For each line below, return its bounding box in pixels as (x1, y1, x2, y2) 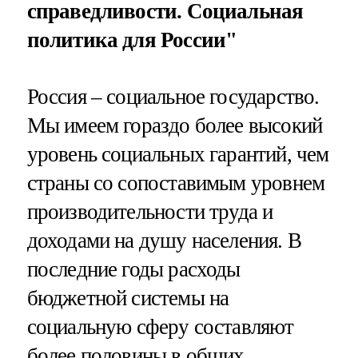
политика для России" (26, 27, 237, 52)
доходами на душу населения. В (26, 228, 301, 253)
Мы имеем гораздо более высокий (26, 113, 323, 137)
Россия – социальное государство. (26, 84, 320, 109)
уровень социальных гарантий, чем (26, 141, 329, 166)
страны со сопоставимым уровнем (26, 170, 325, 195)
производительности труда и (26, 199, 273, 224)
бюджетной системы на (26, 285, 229, 310)
